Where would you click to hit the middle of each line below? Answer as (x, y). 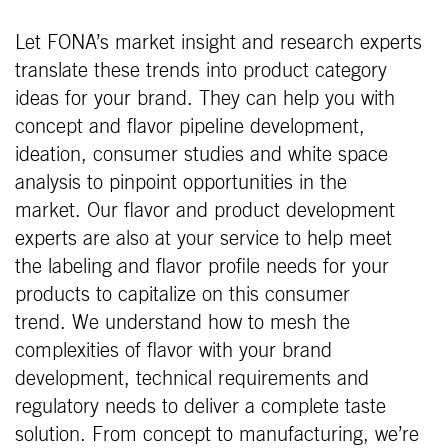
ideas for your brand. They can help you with (205, 98)
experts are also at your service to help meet (203, 238)
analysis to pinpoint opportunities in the (181, 182)
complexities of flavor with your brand (173, 350)
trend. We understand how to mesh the (182, 322)
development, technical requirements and (192, 378)
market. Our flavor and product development (205, 210)
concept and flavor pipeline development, (190, 126)
